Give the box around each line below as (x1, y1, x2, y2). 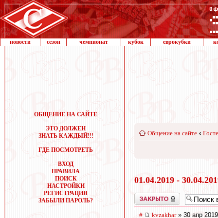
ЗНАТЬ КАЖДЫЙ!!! (38, 132, 93, 139)
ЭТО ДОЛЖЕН (46, 125, 86, 132)
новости (10, 38, 31, 45)
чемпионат (79, 38, 108, 45)
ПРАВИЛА (52, 168, 80, 175)
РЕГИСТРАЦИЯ (44, 190, 88, 197)
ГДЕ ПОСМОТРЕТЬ (38, 146, 93, 153)
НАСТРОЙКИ (47, 182, 85, 189)
